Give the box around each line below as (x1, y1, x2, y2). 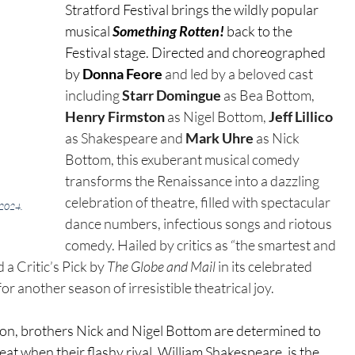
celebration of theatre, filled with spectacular (65, 193, 334, 212)
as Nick (256, 129, 303, 147)
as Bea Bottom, (223, 86, 318, 105)
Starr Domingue (122, 86, 222, 105)
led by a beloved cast (190, 65, 316, 83)
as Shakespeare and (65, 129, 186, 147)
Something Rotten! (113, 22, 225, 40)
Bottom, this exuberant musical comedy (65, 151, 303, 169)
